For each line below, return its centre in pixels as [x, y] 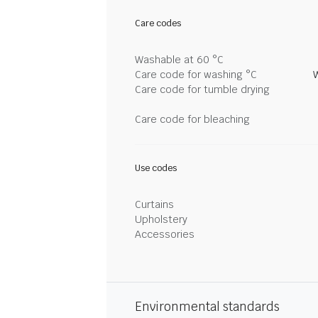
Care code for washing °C [196, 75]
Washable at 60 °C [179, 60]
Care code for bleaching [192, 119]
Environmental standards [207, 307]
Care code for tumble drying [202, 89]
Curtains [154, 204]
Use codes [156, 168]
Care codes [158, 23]
